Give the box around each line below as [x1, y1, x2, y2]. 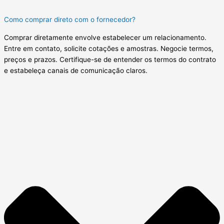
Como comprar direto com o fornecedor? [4, 15, 135, 24]
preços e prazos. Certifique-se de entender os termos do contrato [4, 55, 216, 64]
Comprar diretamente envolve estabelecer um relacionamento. [4, 33, 206, 42]
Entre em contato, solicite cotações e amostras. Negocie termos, [4, 44, 213, 53]
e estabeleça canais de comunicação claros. [4, 66, 147, 75]
